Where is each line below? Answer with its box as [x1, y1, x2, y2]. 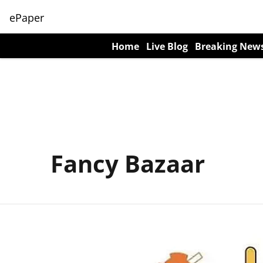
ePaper [9, 10, 44, 25]
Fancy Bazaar [50, 147, 205, 180]
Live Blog [146, 40, 188, 53]
